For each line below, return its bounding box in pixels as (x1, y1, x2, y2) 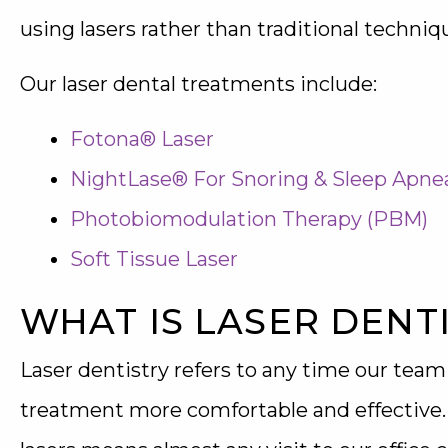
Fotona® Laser (70, 127, 214, 151)
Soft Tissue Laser (70, 247, 238, 271)
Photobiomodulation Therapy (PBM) (70, 207, 428, 231)
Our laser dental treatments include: (20, 72, 377, 96)
